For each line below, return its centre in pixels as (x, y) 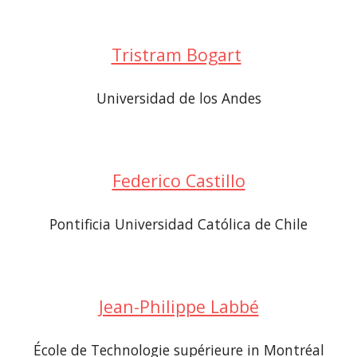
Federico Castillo (178, 180)
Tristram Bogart (176, 55)
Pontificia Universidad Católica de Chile (178, 224)
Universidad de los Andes (178, 98)
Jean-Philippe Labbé (178, 306)
